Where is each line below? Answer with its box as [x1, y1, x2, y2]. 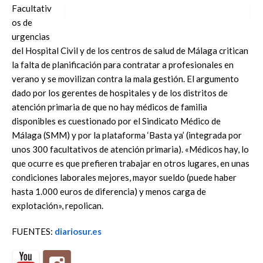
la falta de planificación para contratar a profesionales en [12, 59, 234, 70]
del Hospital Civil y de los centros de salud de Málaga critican [12, 45, 248, 56]
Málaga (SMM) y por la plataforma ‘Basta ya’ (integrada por [12, 129, 242, 140]
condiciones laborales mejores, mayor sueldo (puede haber [12, 171, 237, 183]
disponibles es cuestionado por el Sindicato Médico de [12, 115, 221, 126]
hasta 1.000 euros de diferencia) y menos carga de [12, 186, 206, 197]
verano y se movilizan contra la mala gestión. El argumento [12, 73, 239, 84]
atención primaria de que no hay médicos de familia [12, 101, 207, 112]
